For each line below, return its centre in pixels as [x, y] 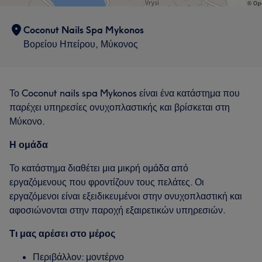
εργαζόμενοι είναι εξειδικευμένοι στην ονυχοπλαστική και [126, 196]
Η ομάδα [29, 144]
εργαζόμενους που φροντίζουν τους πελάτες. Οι [107, 182]
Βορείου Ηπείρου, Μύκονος [81, 44]
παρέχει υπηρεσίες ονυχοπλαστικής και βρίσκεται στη [120, 107]
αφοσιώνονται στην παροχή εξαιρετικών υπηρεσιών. [118, 210]
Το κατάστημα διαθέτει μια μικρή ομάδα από [99, 168]
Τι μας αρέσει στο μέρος [62, 233]
